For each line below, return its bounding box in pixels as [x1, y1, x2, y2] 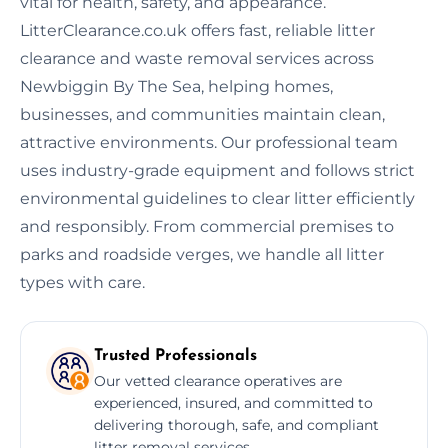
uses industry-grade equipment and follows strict [20, 160, 415, 180]
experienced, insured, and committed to [94, 393, 373, 412]
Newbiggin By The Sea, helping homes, [20, 76, 333, 96]
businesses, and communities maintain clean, [20, 104, 385, 124]
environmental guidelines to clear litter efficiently [20, 188, 415, 208]
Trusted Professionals [94, 347, 257, 364]
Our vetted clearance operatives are [94, 371, 342, 390]
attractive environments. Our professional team [20, 132, 398, 152]
